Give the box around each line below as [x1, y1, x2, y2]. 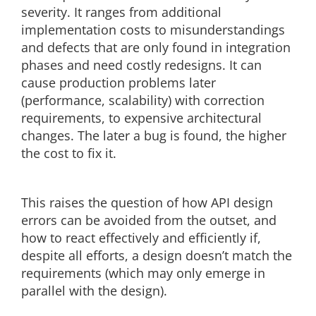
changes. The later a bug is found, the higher [21, 127, 286, 144]
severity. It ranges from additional [21, 4, 221, 20]
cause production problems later [21, 74, 216, 91]
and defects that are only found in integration [21, 39, 291, 56]
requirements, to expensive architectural [21, 109, 262, 126]
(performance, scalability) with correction [21, 92, 265, 109]
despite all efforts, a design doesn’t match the [21, 247, 292, 264]
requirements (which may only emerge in [21, 265, 265, 281]
